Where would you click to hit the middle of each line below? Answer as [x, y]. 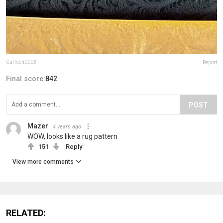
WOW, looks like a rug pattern [72, 136]
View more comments [43, 162]
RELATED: [26, 213]
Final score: [26, 78]
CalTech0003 [21, 62]
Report [210, 62]
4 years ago [67, 126]
